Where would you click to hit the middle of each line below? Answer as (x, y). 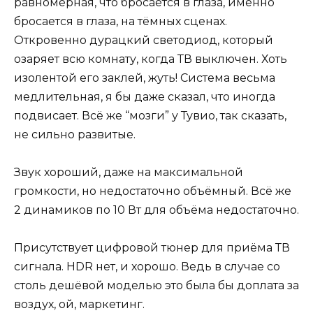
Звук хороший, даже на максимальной (129, 172)
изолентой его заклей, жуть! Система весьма (145, 78)
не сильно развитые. (75, 134)
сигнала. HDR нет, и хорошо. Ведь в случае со (147, 267)
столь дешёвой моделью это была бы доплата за (156, 286)
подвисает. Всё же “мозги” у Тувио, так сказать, (150, 115)
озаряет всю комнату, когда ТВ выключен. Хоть (151, 59)
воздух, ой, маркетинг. (79, 305)
